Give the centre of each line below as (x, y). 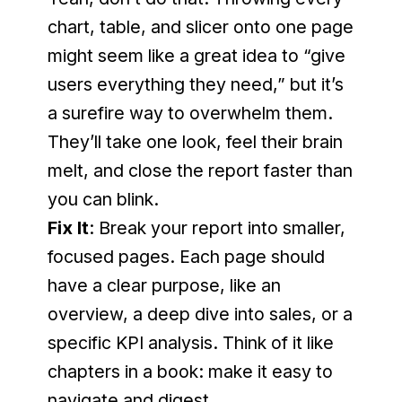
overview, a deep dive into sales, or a (200, 314)
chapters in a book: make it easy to (190, 371)
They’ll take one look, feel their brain (195, 142)
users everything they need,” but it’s (195, 84)
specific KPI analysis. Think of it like (190, 343)
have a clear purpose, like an (164, 285)
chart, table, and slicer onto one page (200, 27)
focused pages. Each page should (186, 257)
